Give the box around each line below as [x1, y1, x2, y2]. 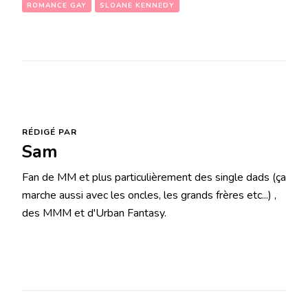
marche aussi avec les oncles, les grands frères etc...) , [22, 187, 276, 203]
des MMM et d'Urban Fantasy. [22, 205, 166, 221]
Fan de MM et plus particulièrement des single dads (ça [22, 169, 286, 185]
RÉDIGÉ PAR [22, 126, 77, 137]
